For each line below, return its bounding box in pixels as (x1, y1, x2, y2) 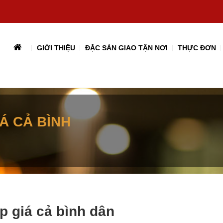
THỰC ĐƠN (178, 44, 216, 52)
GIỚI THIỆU (37, 44, 75, 52)
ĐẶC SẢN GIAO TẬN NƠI (85, 44, 168, 52)
